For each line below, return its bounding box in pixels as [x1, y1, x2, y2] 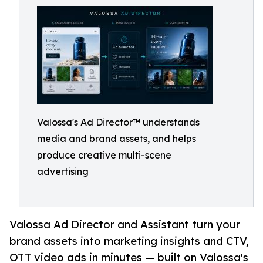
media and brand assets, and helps [37, 133, 196, 144]
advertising [37, 166, 89, 177]
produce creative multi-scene [37, 149, 171, 161]
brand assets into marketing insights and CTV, [9, 234, 249, 248]
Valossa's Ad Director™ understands [37, 116, 200, 128]
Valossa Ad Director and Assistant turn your [9, 218, 240, 231]
